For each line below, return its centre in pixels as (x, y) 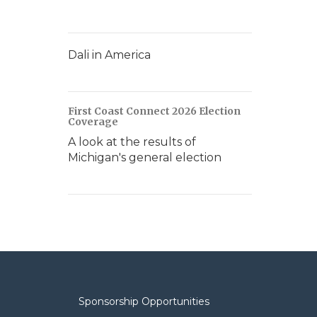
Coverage (93, 122)
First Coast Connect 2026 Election (154, 111)
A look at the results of (132, 142)
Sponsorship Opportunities (144, 301)
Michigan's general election (145, 157)
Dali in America (109, 55)
